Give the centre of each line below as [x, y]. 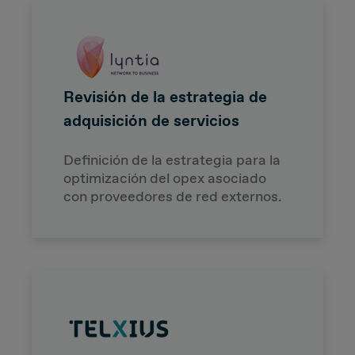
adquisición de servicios [151, 120]
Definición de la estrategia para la [172, 160]
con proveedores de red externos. [173, 196]
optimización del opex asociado [165, 178]
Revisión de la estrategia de [165, 96]
